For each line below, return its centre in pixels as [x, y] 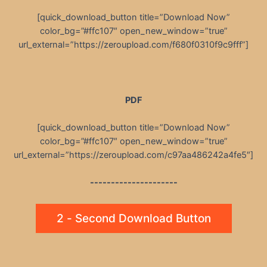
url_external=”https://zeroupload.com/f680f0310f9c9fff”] [133, 44]
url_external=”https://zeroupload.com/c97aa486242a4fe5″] [133, 155]
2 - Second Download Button [133, 218]
